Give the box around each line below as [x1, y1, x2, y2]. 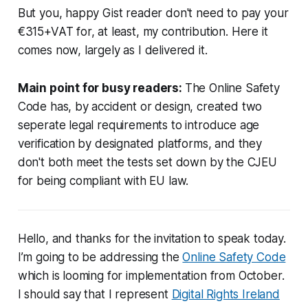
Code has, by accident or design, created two [17, 99, 263, 113]
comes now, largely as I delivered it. [17, 43, 208, 57]
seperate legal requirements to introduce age [17, 118, 260, 132]
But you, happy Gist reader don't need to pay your [17, 5, 289, 20]
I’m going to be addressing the [17, 250, 183, 264]
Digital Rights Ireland [171, 287, 280, 301]
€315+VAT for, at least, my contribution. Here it [17, 24, 268, 38]
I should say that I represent [17, 287, 172, 301]
